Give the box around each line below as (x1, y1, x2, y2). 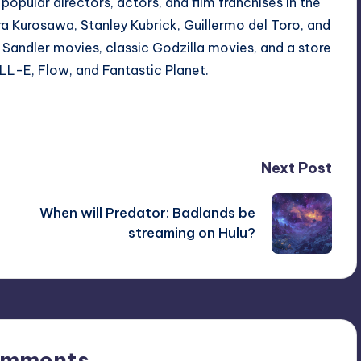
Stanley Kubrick (81, 16, 177, 33)
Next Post (260, 158, 332, 177)
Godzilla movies (152, 39, 254, 56)
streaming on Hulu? (127, 224, 255, 243)
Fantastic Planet (102, 61, 205, 78)
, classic (99, 39, 152, 56)
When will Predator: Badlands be (39, 204, 255, 222)
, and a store (254, 39, 331, 56)
